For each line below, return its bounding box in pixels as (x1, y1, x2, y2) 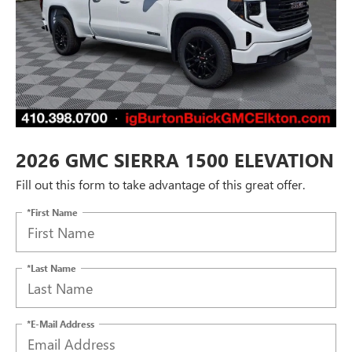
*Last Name (27, 261, 76, 274)
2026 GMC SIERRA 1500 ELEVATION (16, 147, 334, 173)
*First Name (27, 205, 78, 218)
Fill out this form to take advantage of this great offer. (16, 176, 305, 193)
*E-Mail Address (27, 317, 94, 330)
